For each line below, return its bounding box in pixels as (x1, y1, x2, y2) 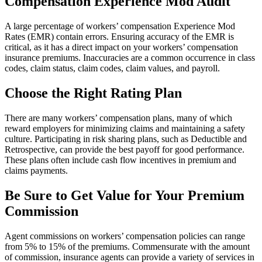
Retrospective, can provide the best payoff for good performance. (5, 144, 244, 154)
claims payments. (5, 165, 68, 175)
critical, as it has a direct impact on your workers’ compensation (5, 42, 238, 53)
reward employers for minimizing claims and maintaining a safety (5, 123, 245, 133)
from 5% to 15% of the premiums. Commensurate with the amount (5, 241, 250, 251)
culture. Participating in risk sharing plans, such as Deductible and (5, 133, 247, 144)
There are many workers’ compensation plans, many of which (5, 112, 232, 123)
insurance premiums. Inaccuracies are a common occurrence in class (5, 53, 255, 63)
